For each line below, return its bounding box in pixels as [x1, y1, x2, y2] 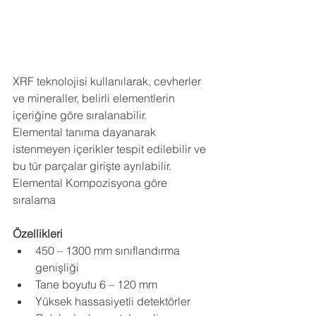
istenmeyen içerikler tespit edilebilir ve [13, 141, 209, 156]
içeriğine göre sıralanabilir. [13, 107, 147, 122]
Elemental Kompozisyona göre [13, 175, 170, 190]
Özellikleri [13, 226, 63, 241]
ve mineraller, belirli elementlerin [13, 90, 178, 105]
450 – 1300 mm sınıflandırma [35, 243, 183, 257]
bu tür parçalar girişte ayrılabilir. [13, 158, 171, 173]
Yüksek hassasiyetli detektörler [35, 293, 190, 308]
